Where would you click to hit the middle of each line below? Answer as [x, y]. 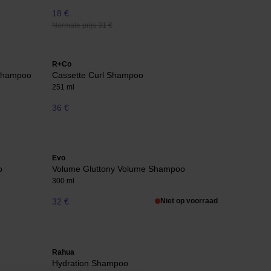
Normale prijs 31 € [82, 25]
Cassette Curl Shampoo [98, 75]
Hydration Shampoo [90, 263]
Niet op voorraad [189, 201]
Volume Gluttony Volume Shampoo [119, 169]
